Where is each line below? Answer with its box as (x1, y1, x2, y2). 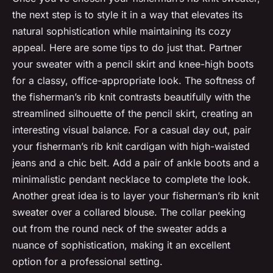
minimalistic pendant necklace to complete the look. (12, 173, 251, 186)
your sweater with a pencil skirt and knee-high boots (12, 58, 253, 71)
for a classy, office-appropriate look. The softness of (12, 74, 255, 87)
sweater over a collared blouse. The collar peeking (12, 206, 246, 219)
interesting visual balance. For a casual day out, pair (12, 124, 251, 136)
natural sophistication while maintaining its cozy (12, 25, 231, 38)
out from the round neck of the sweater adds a (12, 222, 227, 235)
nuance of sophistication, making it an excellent (12, 239, 230, 252)
